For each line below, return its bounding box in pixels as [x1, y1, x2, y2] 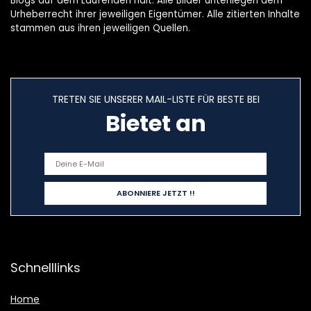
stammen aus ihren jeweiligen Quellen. [10, 22, 190, 35]
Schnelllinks [10, 259, 81, 277]
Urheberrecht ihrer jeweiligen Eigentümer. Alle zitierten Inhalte [10, 8, 300, 22]
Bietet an [105, 108, 206, 140]
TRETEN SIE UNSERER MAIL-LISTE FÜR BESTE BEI [51, 92, 260, 107]
